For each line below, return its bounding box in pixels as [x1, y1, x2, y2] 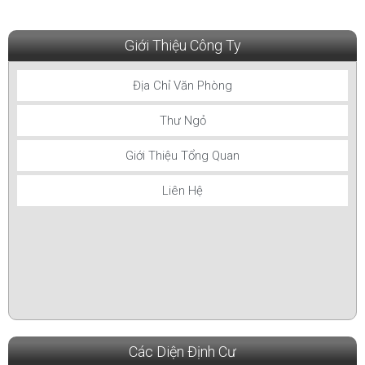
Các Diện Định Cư [129, 342, 236, 360]
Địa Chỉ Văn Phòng [133, 77, 232, 93]
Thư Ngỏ [159, 112, 206, 128]
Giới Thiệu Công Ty [124, 36, 241, 54]
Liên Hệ [162, 182, 203, 198]
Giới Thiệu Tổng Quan [125, 147, 240, 163]
